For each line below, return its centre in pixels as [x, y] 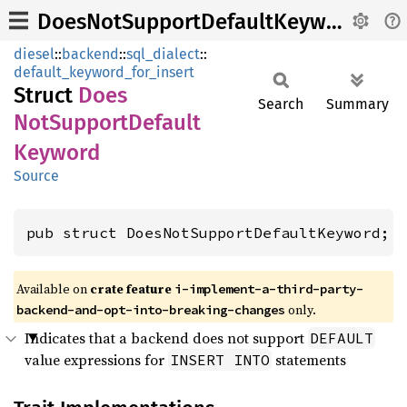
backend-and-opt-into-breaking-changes [151, 310]
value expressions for [96, 360]
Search [281, 104]
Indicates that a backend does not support [166, 338]
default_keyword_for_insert [104, 72]
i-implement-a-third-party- [269, 289]
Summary [357, 104]
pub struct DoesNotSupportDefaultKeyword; [208, 233]
